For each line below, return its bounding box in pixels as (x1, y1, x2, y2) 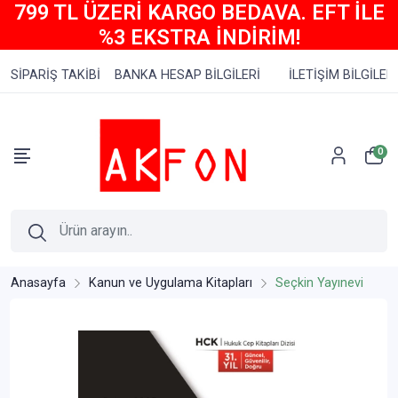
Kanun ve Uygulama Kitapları (89, 275, 252, 291)
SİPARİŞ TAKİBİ (11, 68, 100, 83)
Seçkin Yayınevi (275, 275, 363, 291)
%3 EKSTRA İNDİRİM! (98, 25, 300, 50)
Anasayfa (11, 275, 66, 291)
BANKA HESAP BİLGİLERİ (115, 68, 260, 83)
